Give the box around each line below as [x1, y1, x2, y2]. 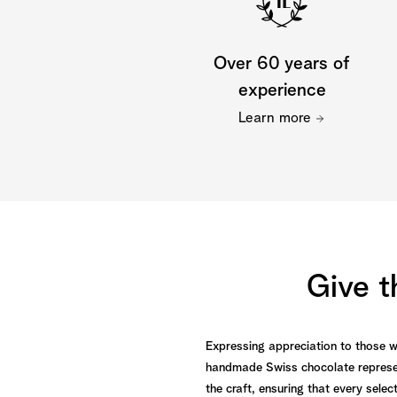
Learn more [238, 111, 311, 126]
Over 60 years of [214, 55, 350, 73]
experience [237, 82, 326, 99]
